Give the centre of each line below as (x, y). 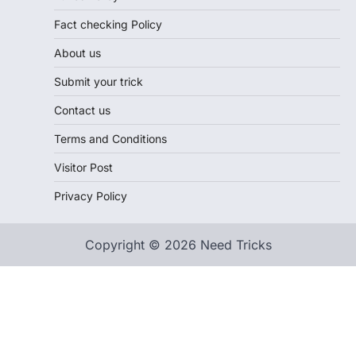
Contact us (82, 110)
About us (77, 52)
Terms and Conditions (110, 138)
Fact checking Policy (108, 24)
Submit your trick (99, 81)
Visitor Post (83, 167)
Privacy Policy (91, 195)
